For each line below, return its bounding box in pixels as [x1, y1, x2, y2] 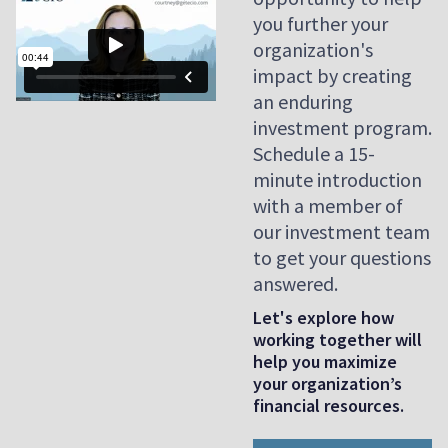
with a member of [253, 193, 403, 218]
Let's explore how [253, 306, 394, 329]
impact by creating [253, 63, 412, 88]
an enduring [253, 89, 353, 114]
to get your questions [253, 245, 431, 270]
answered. [253, 271, 338, 296]
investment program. [253, 115, 432, 140]
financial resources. [253, 394, 404, 417]
